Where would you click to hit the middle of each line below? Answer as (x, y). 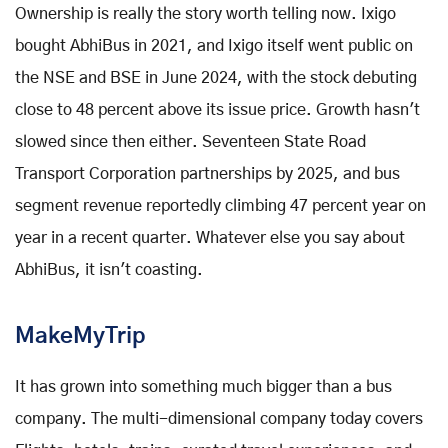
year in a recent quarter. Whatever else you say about (210, 237)
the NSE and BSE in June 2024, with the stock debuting (216, 77)
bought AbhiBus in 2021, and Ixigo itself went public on (214, 45)
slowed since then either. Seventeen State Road (190, 141)
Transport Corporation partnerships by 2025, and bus (207, 173)
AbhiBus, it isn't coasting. (109, 269)
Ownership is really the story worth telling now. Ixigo (205, 13)
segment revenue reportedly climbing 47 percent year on (220, 205)
